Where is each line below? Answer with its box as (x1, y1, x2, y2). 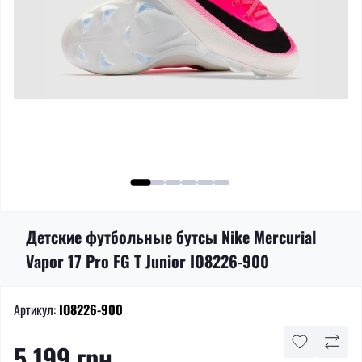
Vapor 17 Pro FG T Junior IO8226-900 (26, 249, 269, 273)
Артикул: (14, 300, 56, 319)
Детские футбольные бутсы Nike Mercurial (26, 225, 316, 249)
